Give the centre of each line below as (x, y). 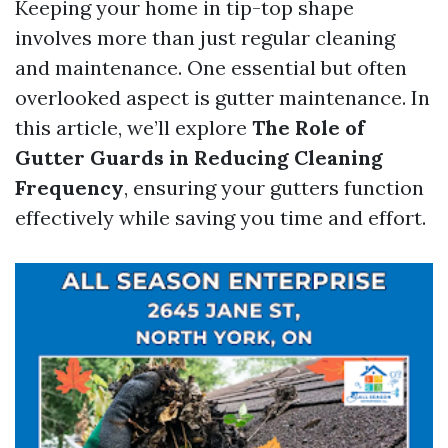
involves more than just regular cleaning (205, 37)
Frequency (69, 187)
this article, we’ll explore (133, 127)
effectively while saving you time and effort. (220, 217)
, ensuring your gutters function (274, 187)
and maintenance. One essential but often (211, 67)
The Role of (308, 127)
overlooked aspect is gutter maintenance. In (222, 97)
